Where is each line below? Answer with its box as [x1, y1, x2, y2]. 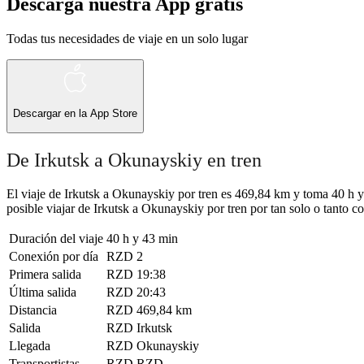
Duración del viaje [9, 232, 103, 246]
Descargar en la [13, 107, 90, 120]
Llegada [9, 339, 50, 353]
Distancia [9, 303, 57, 318]
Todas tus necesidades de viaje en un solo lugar [6, 31, 248, 45]
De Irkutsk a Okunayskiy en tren [6, 149, 262, 171]
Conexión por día [9, 249, 98, 264]
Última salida [9, 285, 76, 300]
